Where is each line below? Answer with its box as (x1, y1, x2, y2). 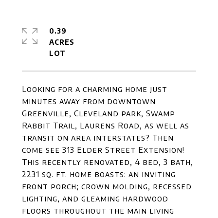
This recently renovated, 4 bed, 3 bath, (22, 157, 193, 167)
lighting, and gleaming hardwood (22, 194, 168, 203)
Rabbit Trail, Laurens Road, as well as (22, 121, 189, 130)
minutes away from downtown (22, 96, 156, 106)
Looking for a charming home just (22, 84, 167, 94)
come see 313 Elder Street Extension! (22, 145, 184, 155)
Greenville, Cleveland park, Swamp (22, 109, 175, 118)
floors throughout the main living (22, 206, 174, 216)
